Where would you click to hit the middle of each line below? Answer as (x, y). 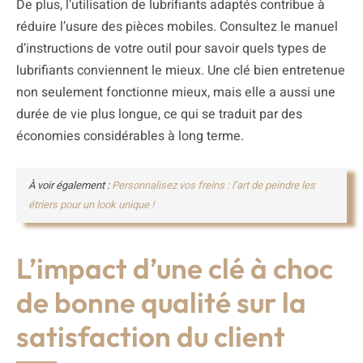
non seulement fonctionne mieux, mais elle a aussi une (176, 93)
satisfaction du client (151, 337)
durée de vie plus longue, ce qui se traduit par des (159, 115)
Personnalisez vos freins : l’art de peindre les (214, 186)
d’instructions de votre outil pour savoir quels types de (171, 49)
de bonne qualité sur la (161, 303)
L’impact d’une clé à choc (175, 269)
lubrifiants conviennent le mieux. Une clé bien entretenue (181, 71)
